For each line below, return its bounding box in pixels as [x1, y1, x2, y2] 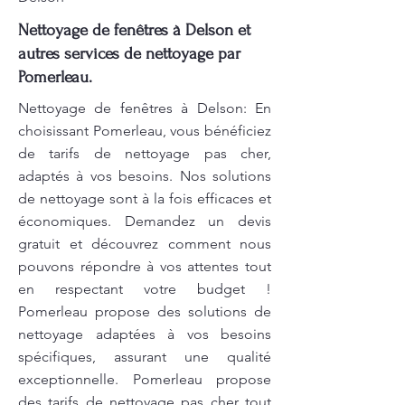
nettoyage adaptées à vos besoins [18, 325, 271, 343]
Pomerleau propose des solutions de [18, 303, 271, 320]
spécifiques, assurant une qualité [18, 348, 271, 365]
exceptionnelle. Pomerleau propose [18, 371, 271, 388]
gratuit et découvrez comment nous [18, 235, 271, 252]
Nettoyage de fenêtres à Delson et [18, 21, 250, 40]
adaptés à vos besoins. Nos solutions [18, 167, 271, 184]
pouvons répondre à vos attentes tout [18, 258, 271, 275]
